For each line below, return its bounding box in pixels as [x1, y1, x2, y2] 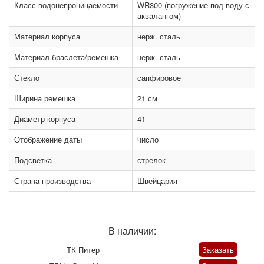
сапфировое [137, 72, 181, 84]
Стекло [14, 72, 39, 84]
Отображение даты [14, 134, 82, 146]
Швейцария [137, 175, 177, 187]
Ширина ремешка [14, 93, 75, 104]
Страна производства [14, 175, 91, 187]
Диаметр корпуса [14, 113, 75, 125]
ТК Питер [66, 244, 100, 256]
